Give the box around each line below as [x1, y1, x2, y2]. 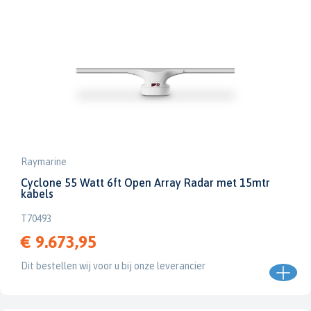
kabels [21, 187, 53, 200]
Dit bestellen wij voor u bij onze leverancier [21, 260, 205, 271]
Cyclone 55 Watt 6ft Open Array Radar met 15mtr [21, 176, 270, 189]
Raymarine [21, 156, 67, 167]
